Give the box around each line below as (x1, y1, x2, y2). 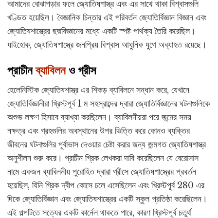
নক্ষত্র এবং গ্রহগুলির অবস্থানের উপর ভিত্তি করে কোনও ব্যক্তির (7, 126, 190, 137)
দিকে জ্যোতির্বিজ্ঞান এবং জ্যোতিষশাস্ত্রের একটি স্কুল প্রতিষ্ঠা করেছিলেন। (7, 194, 207, 205)
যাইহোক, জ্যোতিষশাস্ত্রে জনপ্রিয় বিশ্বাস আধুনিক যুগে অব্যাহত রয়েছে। (7, 39, 207, 50)
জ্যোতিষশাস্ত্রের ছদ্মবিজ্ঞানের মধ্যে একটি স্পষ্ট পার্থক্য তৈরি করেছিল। (7, 26, 196, 36)
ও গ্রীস (66, 64, 96, 77)
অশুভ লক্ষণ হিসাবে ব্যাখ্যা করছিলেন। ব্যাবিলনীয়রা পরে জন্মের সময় (7, 112, 191, 123)
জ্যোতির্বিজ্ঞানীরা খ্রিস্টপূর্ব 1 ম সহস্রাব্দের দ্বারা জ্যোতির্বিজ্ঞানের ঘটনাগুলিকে (7, 98, 210, 109)
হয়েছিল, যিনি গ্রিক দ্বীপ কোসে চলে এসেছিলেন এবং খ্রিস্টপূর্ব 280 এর (7, 180, 204, 191)
